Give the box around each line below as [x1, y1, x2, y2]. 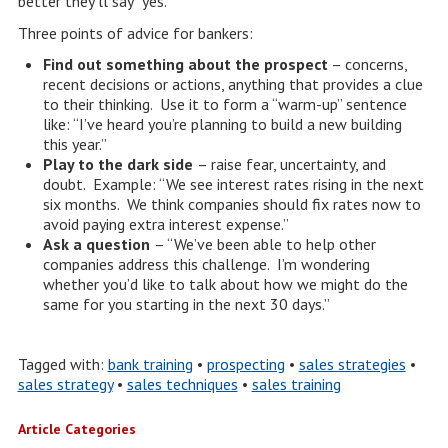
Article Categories [17, 420, 136, 438]
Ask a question [42, 234, 154, 254]
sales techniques [126, 374, 238, 394]
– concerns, [327, 54, 407, 74]
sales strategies [298, 354, 406, 374]
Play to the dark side [42, 154, 197, 174]
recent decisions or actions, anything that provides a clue [42, 74, 423, 94]
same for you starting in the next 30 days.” [42, 294, 330, 314]
